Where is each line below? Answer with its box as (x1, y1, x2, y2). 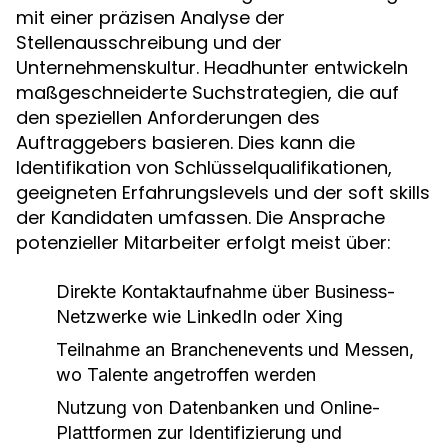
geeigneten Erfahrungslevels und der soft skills (16, 180, 430, 205)
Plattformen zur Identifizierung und (56, 422, 342, 443)
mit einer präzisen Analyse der (16, 5, 285, 30)
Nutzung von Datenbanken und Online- (56, 397, 380, 418)
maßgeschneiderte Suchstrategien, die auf (16, 80, 399, 105)
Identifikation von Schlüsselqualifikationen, (16, 155, 392, 180)
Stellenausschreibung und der (16, 30, 282, 55)
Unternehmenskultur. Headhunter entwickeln (16, 55, 408, 80)
